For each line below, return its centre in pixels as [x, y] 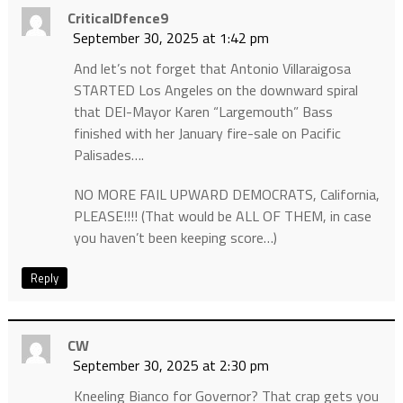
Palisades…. [108, 154]
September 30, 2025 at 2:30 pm [170, 365]
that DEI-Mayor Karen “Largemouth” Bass [203, 111]
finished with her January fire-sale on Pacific [207, 133]
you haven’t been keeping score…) [175, 237]
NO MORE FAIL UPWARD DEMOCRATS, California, [226, 194]
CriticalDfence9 [117, 18]
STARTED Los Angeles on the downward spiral [215, 90]
